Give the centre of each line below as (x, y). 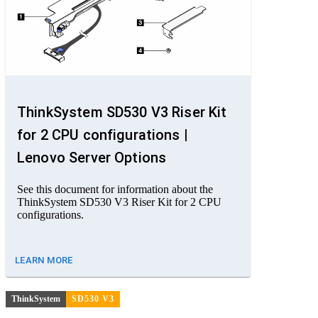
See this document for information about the (115, 190)
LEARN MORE (44, 261)
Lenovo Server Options (92, 158)
